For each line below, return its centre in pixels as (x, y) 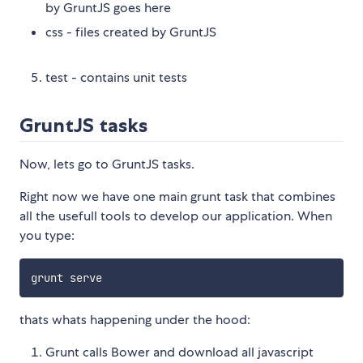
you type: (47, 236)
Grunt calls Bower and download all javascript (179, 352)
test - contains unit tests (116, 78)
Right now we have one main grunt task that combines (177, 197)
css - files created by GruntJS (131, 32)
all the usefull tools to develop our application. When (176, 216)
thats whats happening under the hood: (135, 319)
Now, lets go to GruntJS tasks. (107, 164)
